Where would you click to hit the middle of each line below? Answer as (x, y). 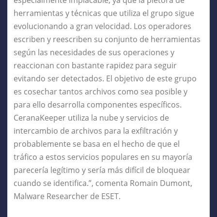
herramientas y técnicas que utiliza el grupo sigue (104, 13)
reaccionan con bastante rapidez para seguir (95, 65)
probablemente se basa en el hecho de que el (97, 144)
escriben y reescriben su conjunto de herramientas (107, 39)
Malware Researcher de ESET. (67, 196)
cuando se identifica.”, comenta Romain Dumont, (103, 183)
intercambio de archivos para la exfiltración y (96, 131)
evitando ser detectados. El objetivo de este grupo (105, 78)
